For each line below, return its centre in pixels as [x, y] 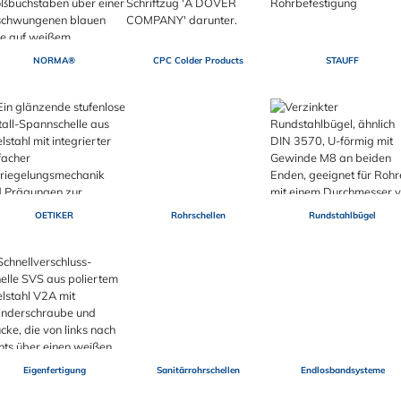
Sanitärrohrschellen [199, 371]
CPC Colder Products [199, 61]
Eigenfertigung [54, 371]
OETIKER [55, 216]
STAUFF [343, 61]
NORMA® [55, 61]
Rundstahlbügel [343, 216]
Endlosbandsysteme [342, 371]
